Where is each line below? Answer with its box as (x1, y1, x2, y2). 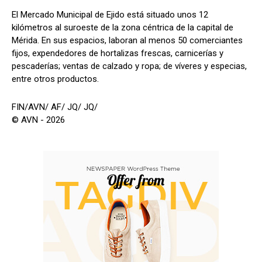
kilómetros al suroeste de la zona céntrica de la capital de (12, 22, 233, 33)
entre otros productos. (12, 74, 99, 85)
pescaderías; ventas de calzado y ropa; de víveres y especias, (12, 61, 247, 72)
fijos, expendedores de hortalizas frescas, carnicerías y (12, 48, 223, 59)
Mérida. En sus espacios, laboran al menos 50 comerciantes (12, 35, 243, 46)
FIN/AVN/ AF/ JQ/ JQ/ (12, 102, 98, 113)
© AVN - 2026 (12, 115, 65, 126)
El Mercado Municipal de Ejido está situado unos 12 (12, 9, 208, 20)
